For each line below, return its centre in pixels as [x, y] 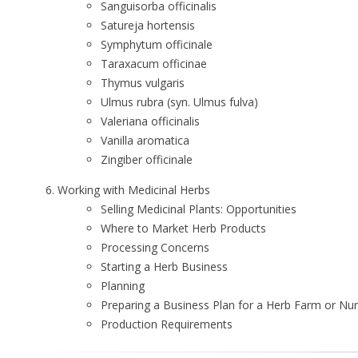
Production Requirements [167, 324]
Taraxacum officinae [154, 64]
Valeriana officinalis [150, 121]
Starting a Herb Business [164, 267]
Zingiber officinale [147, 159]
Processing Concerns [155, 247]
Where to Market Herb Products [183, 228]
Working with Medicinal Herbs [134, 190]
